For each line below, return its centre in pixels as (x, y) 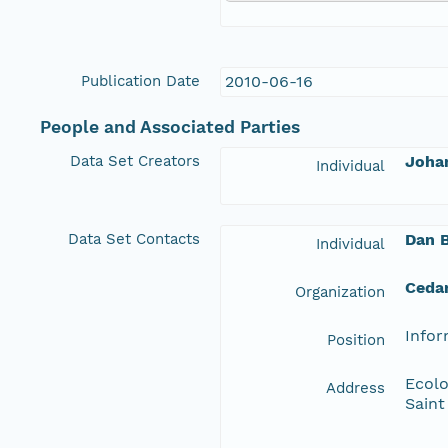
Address (355, 387)
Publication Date (140, 80)
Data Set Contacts (134, 238)
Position (356, 339)
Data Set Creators (135, 160)
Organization (340, 291)
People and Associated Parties (170, 126)
